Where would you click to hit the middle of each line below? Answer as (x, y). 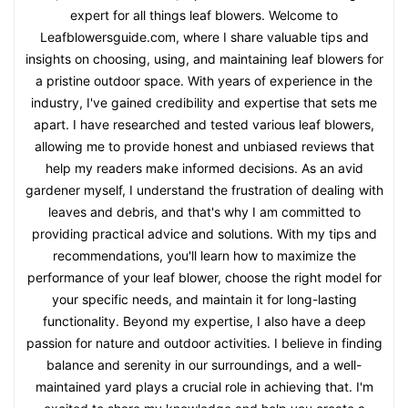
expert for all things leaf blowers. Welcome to (204, 15)
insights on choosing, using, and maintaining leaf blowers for (204, 58)
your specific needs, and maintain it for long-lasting (204, 299)
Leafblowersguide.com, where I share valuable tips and (204, 36)
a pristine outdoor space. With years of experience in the (204, 80)
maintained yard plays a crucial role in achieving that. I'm (204, 386)
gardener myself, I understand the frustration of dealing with (204, 189)
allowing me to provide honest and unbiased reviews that (204, 146)
